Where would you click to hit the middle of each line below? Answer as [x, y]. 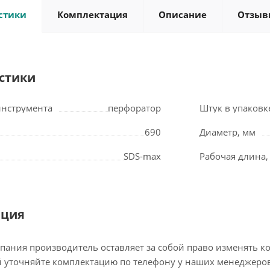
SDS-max [142, 156]
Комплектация [93, 14]
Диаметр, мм [228, 132]
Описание [183, 14]
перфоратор [134, 108]
